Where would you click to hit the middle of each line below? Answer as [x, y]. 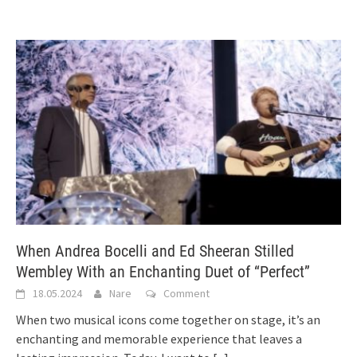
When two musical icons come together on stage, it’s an [168, 319]
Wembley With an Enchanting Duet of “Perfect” [163, 271]
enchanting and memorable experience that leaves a [159, 338]
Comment [186, 293]
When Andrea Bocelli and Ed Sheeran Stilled [155, 251]
